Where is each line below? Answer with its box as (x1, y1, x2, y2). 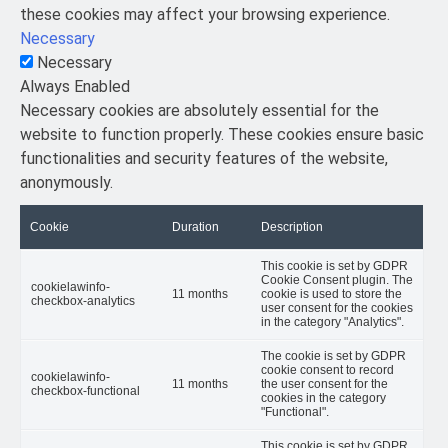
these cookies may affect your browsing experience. (20, 4, 390, 24)
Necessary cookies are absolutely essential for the (20, 100, 379, 120)
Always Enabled (20, 76, 130, 96)
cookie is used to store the (261, 286, 402, 301)
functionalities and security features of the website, (20, 148, 388, 168)
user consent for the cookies (261, 300, 413, 315)
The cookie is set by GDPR (261, 348, 406, 363)
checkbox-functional (31, 383, 140, 398)
